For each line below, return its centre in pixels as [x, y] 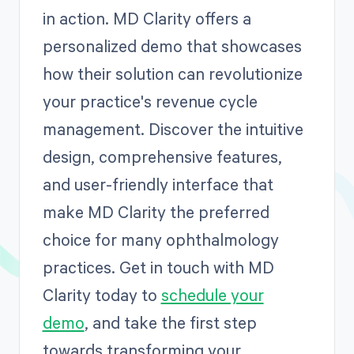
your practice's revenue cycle [150, 101]
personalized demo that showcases [172, 45]
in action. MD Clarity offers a [147, 18]
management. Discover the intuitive [173, 128]
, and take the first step [170, 322]
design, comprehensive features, [162, 156]
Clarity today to [102, 294]
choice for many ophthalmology [160, 239]
